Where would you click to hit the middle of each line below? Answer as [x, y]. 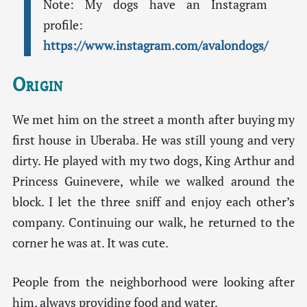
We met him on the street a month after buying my [153, 120]
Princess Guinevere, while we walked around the [153, 182]
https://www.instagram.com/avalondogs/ [155, 46]
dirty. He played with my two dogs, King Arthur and [153, 161]
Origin [38, 84]
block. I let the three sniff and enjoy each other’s [153, 202]
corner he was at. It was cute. [90, 243]
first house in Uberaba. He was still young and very [153, 140]
